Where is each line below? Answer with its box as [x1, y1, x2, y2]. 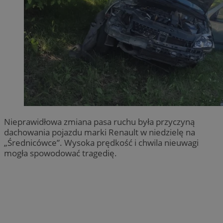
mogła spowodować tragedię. [4, 147, 117, 159]
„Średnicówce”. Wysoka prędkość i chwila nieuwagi [4, 136, 199, 148]
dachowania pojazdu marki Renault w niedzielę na [4, 126, 195, 138]
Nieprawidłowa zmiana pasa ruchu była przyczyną [4, 115, 195, 127]
